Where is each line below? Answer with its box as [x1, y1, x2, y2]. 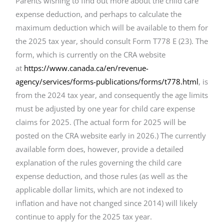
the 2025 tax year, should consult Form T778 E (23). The [15, 35, 208, 46]
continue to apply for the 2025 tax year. [15, 211, 152, 221]
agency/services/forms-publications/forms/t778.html [15, 76, 199, 86]
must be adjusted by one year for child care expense [15, 103, 195, 113]
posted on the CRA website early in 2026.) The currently [15, 130, 206, 140]
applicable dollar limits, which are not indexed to [15, 184, 183, 194]
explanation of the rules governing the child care [15, 157, 182, 167]
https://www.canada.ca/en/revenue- [24, 62, 149, 73]
